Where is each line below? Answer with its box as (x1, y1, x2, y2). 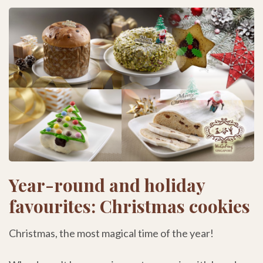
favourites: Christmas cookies (9, 194, 250, 218)
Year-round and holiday (9, 173, 205, 197)
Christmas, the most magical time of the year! (9, 227, 214, 240)
